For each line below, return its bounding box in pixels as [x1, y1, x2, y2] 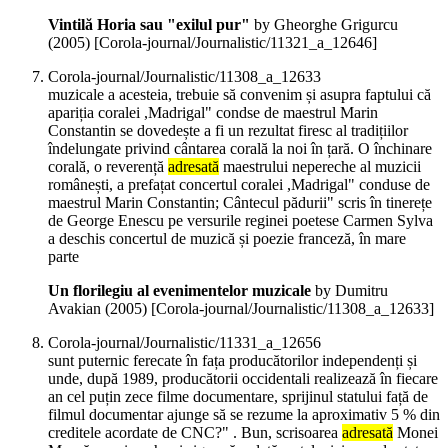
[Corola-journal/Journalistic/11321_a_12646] [94, 34, 377, 52]
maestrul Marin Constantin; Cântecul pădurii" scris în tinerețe [48, 194, 432, 212]
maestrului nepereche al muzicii [219, 158, 421, 176]
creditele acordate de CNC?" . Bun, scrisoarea [48, 424, 342, 442]
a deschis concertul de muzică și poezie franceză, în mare [48, 230, 406, 248]
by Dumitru [311, 282, 388, 300]
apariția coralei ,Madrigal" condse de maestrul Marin [48, 104, 378, 122]
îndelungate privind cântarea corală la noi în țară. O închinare [48, 140, 432, 158]
